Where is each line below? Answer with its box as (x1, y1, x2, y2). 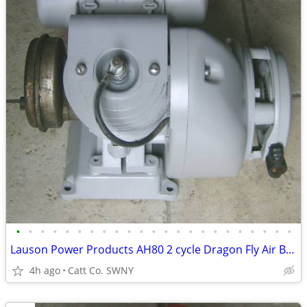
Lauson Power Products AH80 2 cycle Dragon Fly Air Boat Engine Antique (286, 242, 295, 257)
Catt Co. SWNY (68, 264, 134, 277)
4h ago (29, 264, 60, 277)
